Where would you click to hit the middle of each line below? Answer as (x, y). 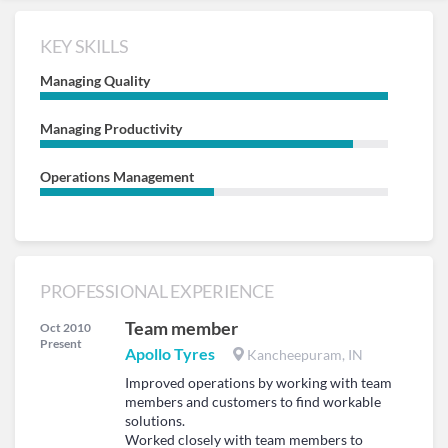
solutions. (155, 420)
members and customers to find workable (253, 401)
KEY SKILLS (84, 46)
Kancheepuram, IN (303, 354)
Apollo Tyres (170, 353)
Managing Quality (95, 80)
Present (61, 343)
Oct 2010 (65, 327)
